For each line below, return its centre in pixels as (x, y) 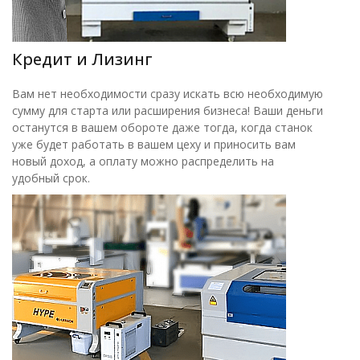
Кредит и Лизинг (82, 59)
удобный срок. (51, 178)
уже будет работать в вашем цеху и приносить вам (154, 144)
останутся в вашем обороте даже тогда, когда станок (162, 127)
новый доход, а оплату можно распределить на (143, 161)
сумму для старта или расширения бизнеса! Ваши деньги (168, 110)
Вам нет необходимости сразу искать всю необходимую (168, 93)
